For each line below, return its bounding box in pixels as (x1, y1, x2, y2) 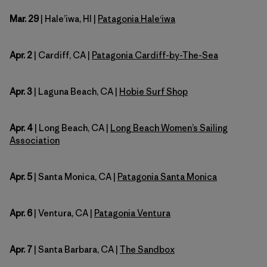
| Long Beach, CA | (33, 122, 110, 133)
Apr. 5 (10, 170, 32, 182)
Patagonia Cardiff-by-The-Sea (92, 49, 218, 61)
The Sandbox (120, 243, 175, 255)
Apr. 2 (10, 49, 32, 61)
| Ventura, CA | (32, 207, 94, 219)
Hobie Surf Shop (119, 85, 188, 97)
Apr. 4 (10, 122, 33, 133)
